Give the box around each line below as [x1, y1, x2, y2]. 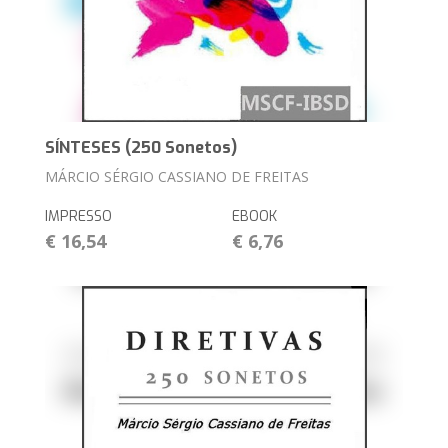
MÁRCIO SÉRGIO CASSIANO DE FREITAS [45, 167, 310, 187]
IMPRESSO [45, 207, 113, 227]
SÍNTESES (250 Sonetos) [45, 137, 238, 159]
